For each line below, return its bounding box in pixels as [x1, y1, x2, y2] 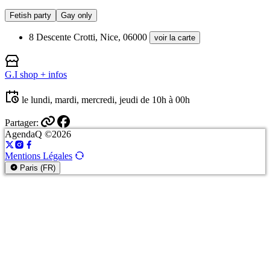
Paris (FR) [17, 163, 56, 172]
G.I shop [5, 69, 38, 80]
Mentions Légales [5, 150, 72, 161]
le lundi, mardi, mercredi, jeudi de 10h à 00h [22, 95, 190, 105]
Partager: [5, 118, 39, 128]
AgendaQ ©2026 [5, 128, 71, 139]
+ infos [40, 69, 67, 80]
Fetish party [10, 11, 51, 20]
